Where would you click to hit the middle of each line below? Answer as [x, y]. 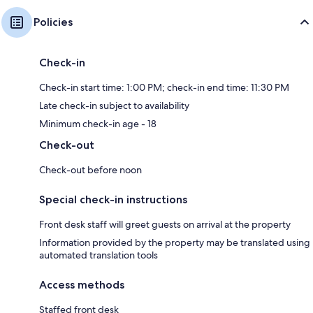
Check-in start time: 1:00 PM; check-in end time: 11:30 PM [164, 87]
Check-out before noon [90, 169]
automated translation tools [99, 255]
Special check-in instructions [113, 199]
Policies [53, 22]
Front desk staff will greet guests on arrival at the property [165, 224]
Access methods [82, 284]
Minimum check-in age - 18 [98, 123]
